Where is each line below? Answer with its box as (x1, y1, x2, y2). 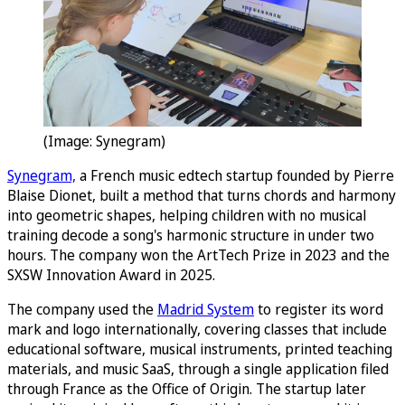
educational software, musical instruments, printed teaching (7, 339, 392, 360)
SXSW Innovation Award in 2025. (7, 265, 215, 286)
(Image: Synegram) (43, 131, 165, 152)
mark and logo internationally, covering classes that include (7, 319, 387, 340)
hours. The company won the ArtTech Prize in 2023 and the (7, 245, 390, 266)
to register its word (254, 299, 383, 320)
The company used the (7, 299, 157, 320)
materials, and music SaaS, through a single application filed (7, 359, 389, 380)
